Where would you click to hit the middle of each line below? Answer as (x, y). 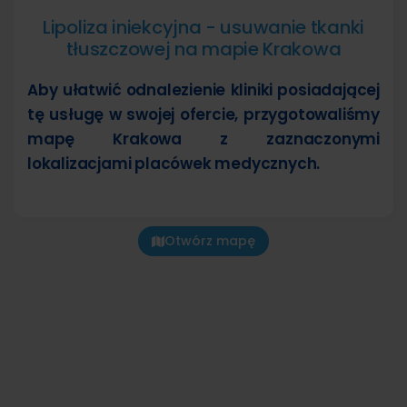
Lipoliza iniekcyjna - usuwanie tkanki (203, 28)
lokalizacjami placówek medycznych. (174, 164)
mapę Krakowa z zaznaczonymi (203, 139)
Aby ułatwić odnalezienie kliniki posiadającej (203, 90)
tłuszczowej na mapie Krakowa (203, 50)
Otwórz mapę (210, 241)
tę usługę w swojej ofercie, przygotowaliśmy (203, 115)
